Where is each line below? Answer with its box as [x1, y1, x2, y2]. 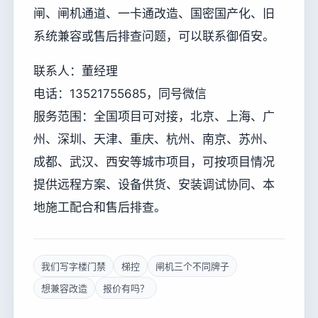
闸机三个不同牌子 [155, 261, 229, 273]
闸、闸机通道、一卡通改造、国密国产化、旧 [33, 6, 275, 21]
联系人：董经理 [33, 64, 118, 79]
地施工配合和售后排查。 [33, 200, 166, 215]
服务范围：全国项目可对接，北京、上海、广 [33, 109, 275, 124]
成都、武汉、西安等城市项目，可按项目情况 [33, 155, 275, 170]
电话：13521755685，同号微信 [33, 87, 207, 102]
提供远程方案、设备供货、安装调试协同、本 [33, 177, 275, 192]
